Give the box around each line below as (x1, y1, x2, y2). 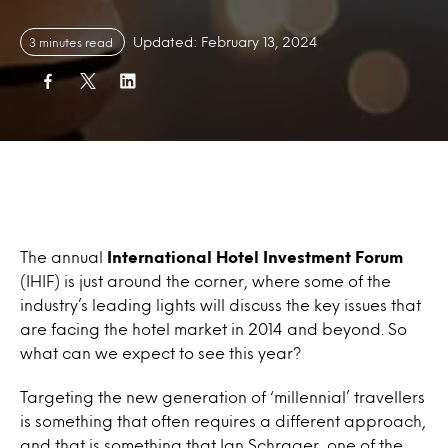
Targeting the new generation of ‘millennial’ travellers (20, 390, 425, 403)
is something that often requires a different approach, (20, 414, 426, 427)
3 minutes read (29, 37, 116, 47)
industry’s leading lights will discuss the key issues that (20, 298, 421, 311)
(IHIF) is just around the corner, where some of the (20, 274, 391, 287)
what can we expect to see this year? (20, 346, 302, 359)
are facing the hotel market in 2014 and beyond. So (20, 322, 407, 335)
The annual (20, 250, 107, 263)
